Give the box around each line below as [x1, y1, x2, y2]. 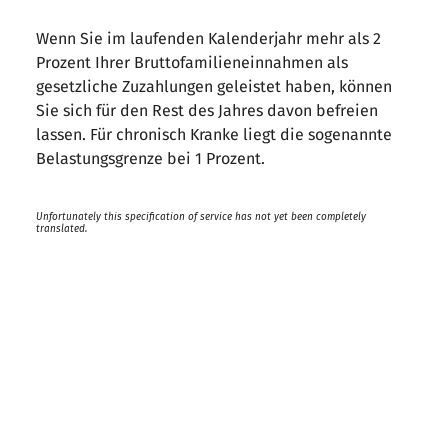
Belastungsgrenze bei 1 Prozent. [36, 149, 273, 168]
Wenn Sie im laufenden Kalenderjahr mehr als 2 [36, 29, 381, 48]
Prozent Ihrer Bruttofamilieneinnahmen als [36, 53, 348, 72]
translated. [36, 223, 87, 235]
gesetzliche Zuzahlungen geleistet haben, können [36, 77, 392, 96]
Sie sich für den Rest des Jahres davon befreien [36, 101, 378, 120]
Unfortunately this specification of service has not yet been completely [36, 211, 366, 223]
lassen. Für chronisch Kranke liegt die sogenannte [36, 125, 392, 144]
